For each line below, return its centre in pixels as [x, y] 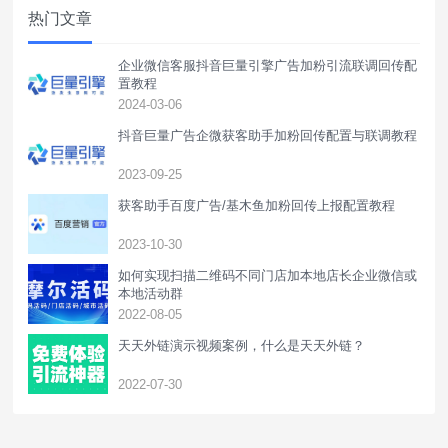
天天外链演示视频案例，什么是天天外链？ [242, 345]
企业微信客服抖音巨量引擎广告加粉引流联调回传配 [268, 65]
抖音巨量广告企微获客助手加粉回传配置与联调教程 [268, 135]
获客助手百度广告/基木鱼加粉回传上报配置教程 [257, 205]
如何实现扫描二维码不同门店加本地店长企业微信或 [268, 275]
